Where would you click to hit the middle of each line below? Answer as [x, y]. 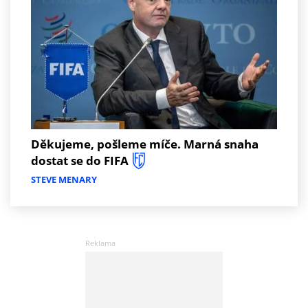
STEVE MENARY [64, 180]
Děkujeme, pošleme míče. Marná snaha [145, 144]
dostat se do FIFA [80, 160]
